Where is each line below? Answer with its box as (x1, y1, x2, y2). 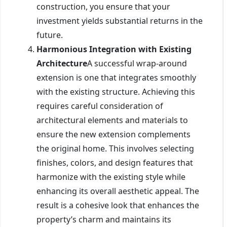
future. (36, 29, 63, 41)
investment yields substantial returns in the (36, 15, 203, 26)
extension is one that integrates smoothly (36, 71, 196, 83)
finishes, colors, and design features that (36, 157, 193, 168)
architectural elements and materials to (36, 114, 188, 126)
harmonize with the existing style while (36, 171, 185, 182)
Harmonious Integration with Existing (36, 43, 192, 55)
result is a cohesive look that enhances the (36, 199, 199, 211)
